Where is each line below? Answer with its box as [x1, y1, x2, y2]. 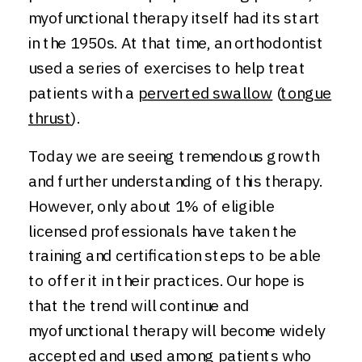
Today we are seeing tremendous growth [28, 145, 319, 166]
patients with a [28, 82, 138, 103]
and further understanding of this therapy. [28, 170, 322, 192]
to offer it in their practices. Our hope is [28, 270, 305, 291]
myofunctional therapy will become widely [28, 320, 326, 341]
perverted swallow [137, 82, 273, 103]
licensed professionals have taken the [28, 220, 297, 242]
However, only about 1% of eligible [28, 196, 276, 217]
